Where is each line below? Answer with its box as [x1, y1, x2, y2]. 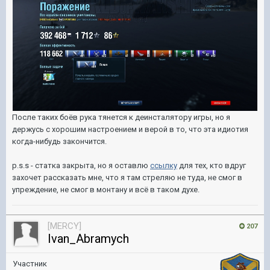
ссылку [150, 161, 177, 171]
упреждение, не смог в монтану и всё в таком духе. [12, 185, 199, 195]
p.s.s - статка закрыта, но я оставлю [12, 161, 150, 171]
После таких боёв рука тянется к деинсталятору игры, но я [12, 113, 230, 122]
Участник [13, 259, 47, 268]
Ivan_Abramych [48, 231, 129, 246]
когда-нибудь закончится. [12, 137, 107, 146]
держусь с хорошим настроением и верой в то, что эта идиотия [12, 125, 248, 134]
